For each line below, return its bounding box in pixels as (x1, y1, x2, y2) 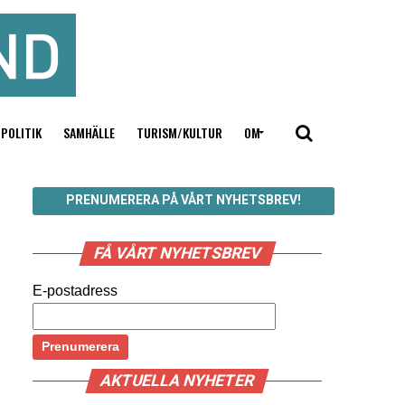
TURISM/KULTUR (136, 123, 222, 142)
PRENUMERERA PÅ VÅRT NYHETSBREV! (65, 193, 301, 207)
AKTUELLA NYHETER (98, 372, 257, 390)
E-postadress (33, 283, 118, 298)
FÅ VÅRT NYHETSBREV (90, 244, 264, 262)
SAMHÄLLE (62, 123, 115, 142)
